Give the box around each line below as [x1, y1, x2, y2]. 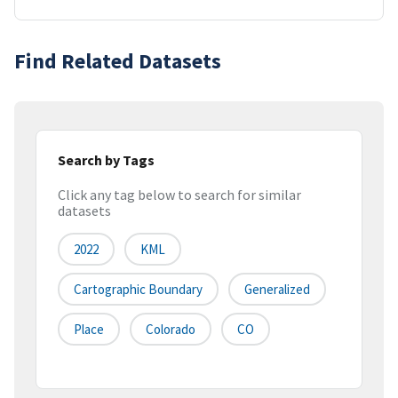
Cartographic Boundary [74, 281, 203, 298]
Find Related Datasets [14, 46, 221, 75]
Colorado [146, 321, 195, 338]
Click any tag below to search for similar [58, 186, 301, 204]
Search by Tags [58, 150, 155, 169]
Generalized [244, 281, 310, 298]
